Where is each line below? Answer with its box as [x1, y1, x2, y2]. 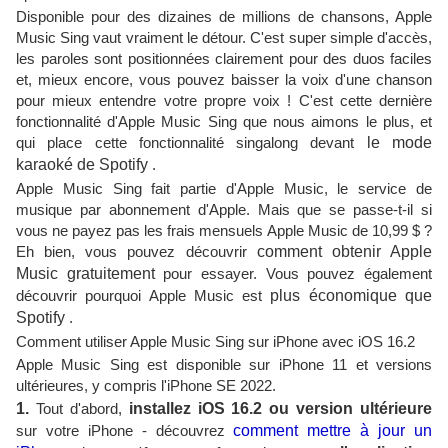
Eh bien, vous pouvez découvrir [16, 243, 257, 260]
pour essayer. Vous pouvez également [154, 265, 433, 282]
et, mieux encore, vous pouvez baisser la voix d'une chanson [16, 71, 432, 88]
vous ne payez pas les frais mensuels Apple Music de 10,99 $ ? [16, 222, 432, 239]
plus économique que [270, 287, 433, 304]
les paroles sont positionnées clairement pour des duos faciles [16, 50, 432, 67]
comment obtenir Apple [256, 243, 433, 260]
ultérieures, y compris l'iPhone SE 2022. [16, 377, 276, 394]
